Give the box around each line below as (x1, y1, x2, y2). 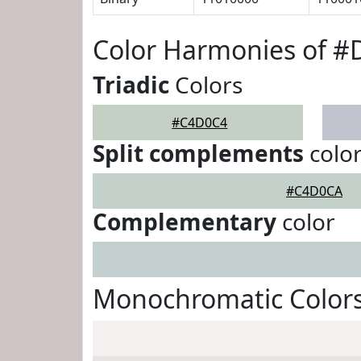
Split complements (93, 138, 304, 168)
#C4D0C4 (172, 114, 228, 131)
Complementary (93, 206, 276, 237)
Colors (169, 69, 243, 100)
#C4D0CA (286, 182, 342, 200)
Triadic (93, 69, 169, 100)
